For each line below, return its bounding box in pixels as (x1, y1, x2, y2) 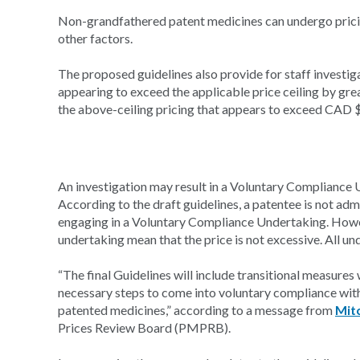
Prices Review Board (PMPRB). (58, 320, 231, 335)
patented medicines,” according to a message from (58, 302, 335, 317)
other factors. (58, 31, 133, 46)
